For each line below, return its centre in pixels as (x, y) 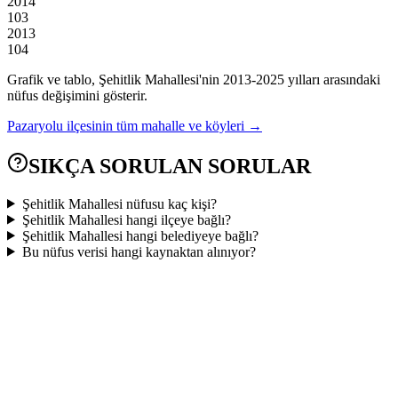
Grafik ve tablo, (53, 79)
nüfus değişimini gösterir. (77, 95)
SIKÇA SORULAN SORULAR (170, 166)
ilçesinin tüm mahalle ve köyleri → (164, 125)
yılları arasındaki (332, 79)
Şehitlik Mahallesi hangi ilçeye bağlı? (126, 219)
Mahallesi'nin (180, 79)
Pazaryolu (35, 125)
